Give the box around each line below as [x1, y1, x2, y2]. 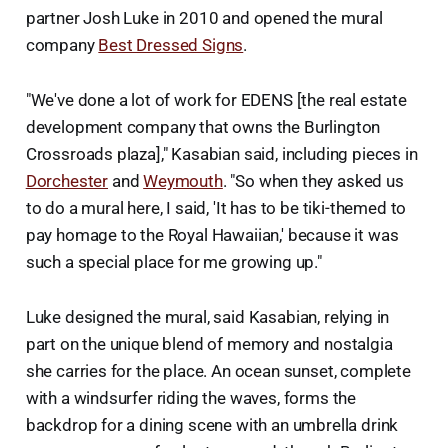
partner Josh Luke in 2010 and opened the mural [25, 8, 383, 29]
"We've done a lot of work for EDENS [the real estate [25, 90, 407, 111]
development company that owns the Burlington [25, 117, 381, 138]
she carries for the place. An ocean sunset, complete [25, 361, 411, 382]
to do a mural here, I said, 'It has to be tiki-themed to [25, 198, 407, 219]
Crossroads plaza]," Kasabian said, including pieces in [25, 144, 418, 165]
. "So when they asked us [222, 171, 404, 192]
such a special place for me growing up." [25, 252, 322, 273]
